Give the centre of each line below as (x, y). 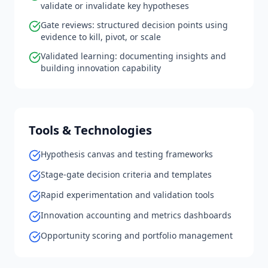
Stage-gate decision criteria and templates (126, 174)
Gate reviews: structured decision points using (134, 25)
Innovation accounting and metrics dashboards (136, 215)
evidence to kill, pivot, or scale (101, 37)
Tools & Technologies (90, 130)
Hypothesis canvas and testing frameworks (127, 154)
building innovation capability (101, 68)
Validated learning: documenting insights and (133, 56)
